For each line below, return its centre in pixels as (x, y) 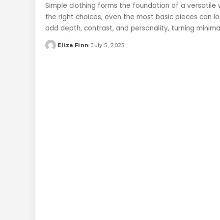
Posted (56, 49)
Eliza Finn (73, 45)
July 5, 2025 (108, 45)
